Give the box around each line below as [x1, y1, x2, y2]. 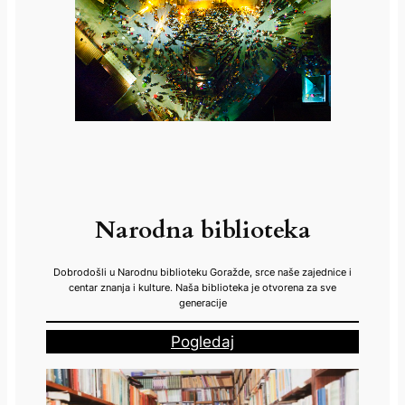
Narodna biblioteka [94, 213, 311, 247]
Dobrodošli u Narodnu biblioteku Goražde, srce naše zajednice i [53, 265, 352, 278]
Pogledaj [171, 332, 234, 351]
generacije [178, 296, 227, 309]
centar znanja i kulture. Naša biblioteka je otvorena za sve [69, 280, 336, 294]
